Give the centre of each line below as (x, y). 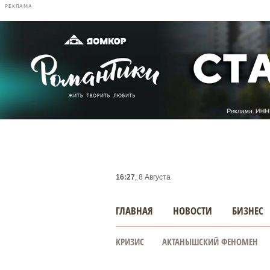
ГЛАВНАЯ (134, 211)
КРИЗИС (130, 242)
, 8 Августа (153, 177)
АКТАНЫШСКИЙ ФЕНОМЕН (210, 242)
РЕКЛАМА (19, 6)
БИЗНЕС (248, 211)
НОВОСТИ (193, 211)
